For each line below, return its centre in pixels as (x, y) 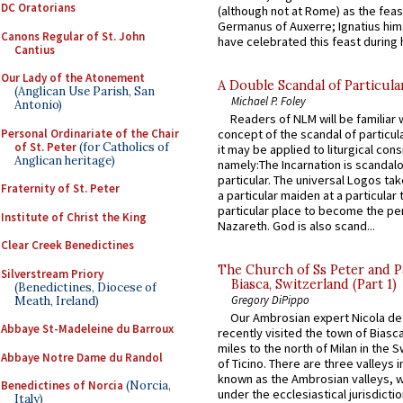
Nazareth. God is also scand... (296, 226)
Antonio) (38, 105)
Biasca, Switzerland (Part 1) (314, 285)
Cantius (35, 49)
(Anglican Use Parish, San (85, 91)
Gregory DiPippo (270, 300)
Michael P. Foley (269, 100)
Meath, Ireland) (57, 300)
